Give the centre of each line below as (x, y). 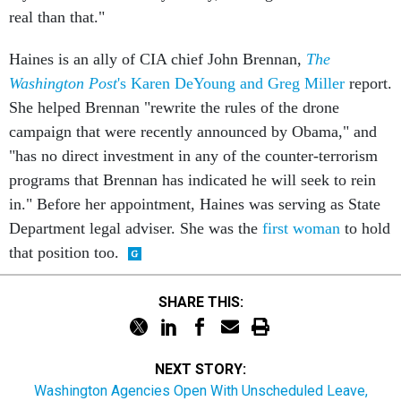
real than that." (57, 17)
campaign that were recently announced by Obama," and (193, 132)
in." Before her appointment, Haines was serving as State (195, 204)
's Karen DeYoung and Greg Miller (231, 83)
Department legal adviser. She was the (136, 228)
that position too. (64, 252)
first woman (301, 228)
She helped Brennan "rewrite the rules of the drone (174, 107)
